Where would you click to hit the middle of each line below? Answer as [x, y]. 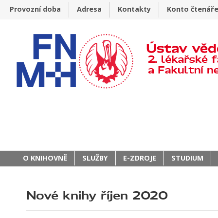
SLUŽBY [95, 158]
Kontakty [134, 9]
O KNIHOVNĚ [45, 158]
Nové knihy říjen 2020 [97, 196]
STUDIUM [187, 158]
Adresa [89, 9]
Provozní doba [35, 9]
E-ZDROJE [140, 158]
